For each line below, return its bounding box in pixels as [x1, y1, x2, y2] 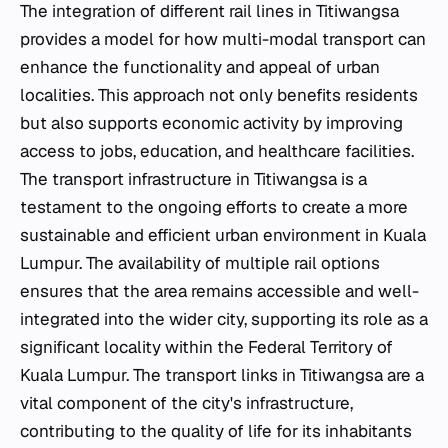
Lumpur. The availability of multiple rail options [20, 251, 380, 274]
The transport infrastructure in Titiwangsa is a [20, 167, 367, 190]
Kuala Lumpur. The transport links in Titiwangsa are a [20, 363, 424, 386]
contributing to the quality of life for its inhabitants [20, 419, 412, 442]
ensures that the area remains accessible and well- [20, 279, 419, 302]
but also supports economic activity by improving [20, 111, 403, 134]
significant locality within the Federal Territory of [20, 335, 393, 358]
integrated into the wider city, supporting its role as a [20, 307, 428, 330]
